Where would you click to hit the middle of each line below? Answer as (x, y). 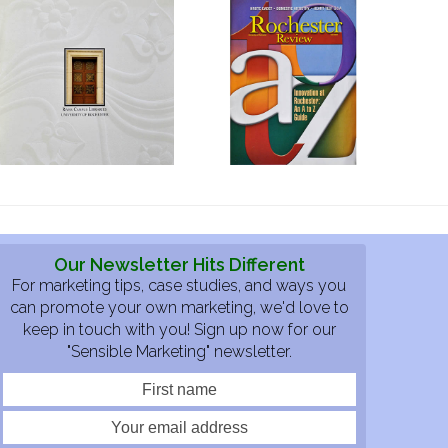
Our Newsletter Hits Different (179, 264)
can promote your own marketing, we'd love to (179, 307)
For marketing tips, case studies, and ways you (179, 285)
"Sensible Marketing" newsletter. (179, 351)
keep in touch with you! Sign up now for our (179, 329)
